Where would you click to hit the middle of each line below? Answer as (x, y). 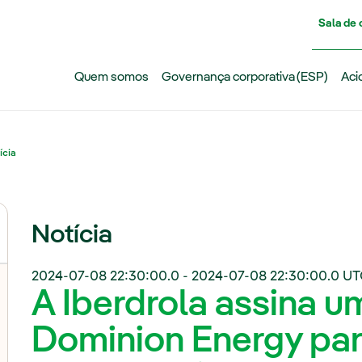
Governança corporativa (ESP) (245, 78)
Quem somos (111, 78)
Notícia (72, 235)
